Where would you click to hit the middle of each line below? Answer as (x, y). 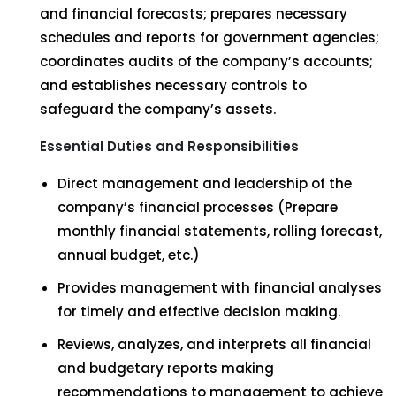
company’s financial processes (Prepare (198, 207)
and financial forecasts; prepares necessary (194, 14)
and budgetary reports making (166, 368)
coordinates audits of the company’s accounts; (206, 61)
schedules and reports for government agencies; (209, 38)
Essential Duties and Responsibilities (169, 146)
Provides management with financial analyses (220, 288)
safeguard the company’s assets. (158, 109)
